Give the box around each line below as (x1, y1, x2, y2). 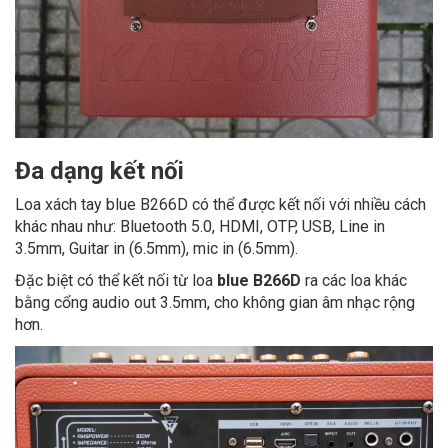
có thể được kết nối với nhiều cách (192, 195, 426, 215)
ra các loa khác (301, 271, 407, 291)
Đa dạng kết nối (15, 157, 184, 186)
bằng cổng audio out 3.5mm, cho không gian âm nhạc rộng (15, 293, 415, 313)
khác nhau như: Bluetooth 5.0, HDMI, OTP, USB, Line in (15, 217, 385, 237)
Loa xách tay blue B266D (15, 195, 188, 215)
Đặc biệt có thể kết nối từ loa (15, 271, 217, 291)
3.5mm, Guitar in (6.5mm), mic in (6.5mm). (15, 239, 298, 259)
